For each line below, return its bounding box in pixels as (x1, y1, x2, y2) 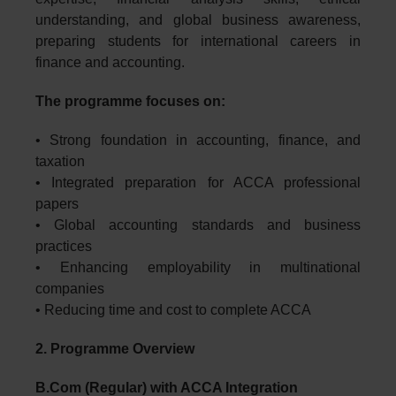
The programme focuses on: (35, 93, 225, 109)
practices (35, 238, 92, 254)
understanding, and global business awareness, (35, 11, 361, 27)
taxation (35, 153, 85, 169)
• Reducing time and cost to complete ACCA (35, 301, 311, 317)
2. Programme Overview (35, 340, 194, 356)
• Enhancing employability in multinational (35, 259, 361, 275)
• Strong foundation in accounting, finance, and (35, 132, 361, 148)
